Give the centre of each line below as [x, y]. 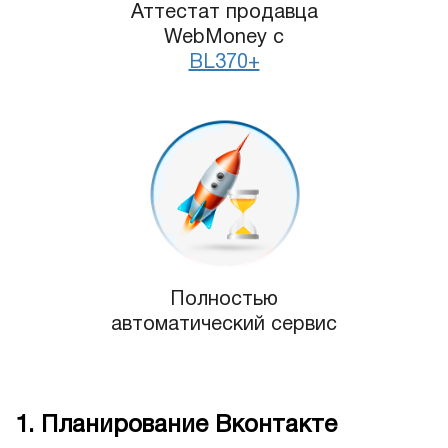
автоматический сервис [224, 325]
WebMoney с [224, 37]
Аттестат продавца [224, 12]
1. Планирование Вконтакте [176, 426]
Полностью [224, 300]
